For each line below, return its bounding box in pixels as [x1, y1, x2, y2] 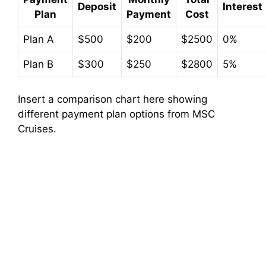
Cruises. [18, 123, 56, 135]
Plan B [23, 58, 53, 70]
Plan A [23, 33, 54, 45]
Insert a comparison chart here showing [18, 93, 207, 106]
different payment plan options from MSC [18, 108, 215, 121]
